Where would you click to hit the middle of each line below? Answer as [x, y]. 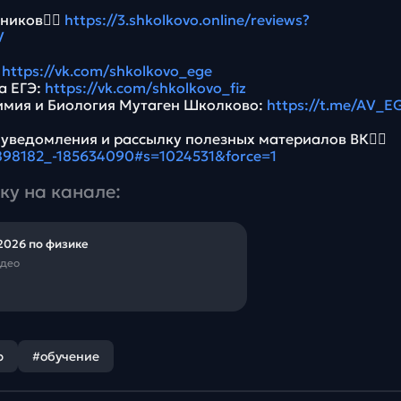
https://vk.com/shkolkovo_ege [107, 71]
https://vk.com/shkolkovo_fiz [145, 88]
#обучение [66, 357]
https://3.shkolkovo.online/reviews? [187, 20]
